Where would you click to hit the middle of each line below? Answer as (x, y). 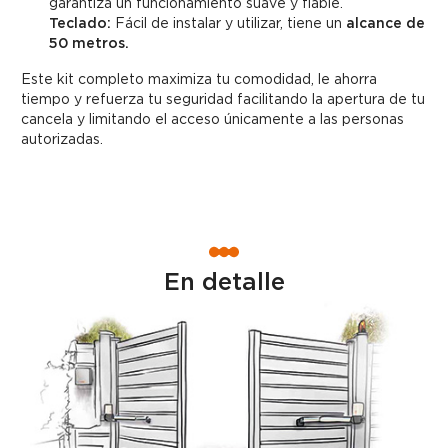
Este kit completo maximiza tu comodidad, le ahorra (199, 79)
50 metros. (89, 43)
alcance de (385, 23)
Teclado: (80, 23)
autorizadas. (62, 139)
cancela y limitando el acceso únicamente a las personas (212, 119)
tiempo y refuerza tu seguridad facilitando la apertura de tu (223, 99)
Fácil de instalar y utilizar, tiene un (228, 23)
